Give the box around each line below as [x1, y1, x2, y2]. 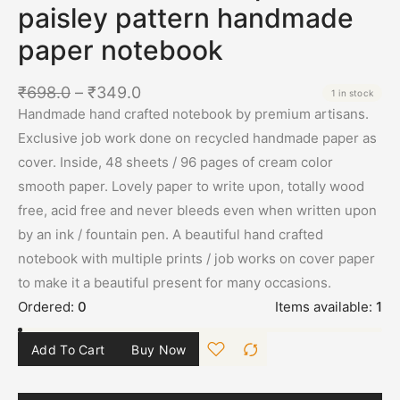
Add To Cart [31, 341, 105, 357]
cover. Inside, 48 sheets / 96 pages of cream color [18, 154, 333, 171]
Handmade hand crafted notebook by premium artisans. [18, 105, 369, 122]
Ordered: [18, 298, 74, 315]
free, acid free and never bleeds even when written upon [18, 202, 377, 219]
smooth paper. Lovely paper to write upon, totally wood [18, 178, 364, 195]
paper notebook [18, 34, 223, 66]
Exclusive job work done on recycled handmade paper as [18, 129, 377, 146]
